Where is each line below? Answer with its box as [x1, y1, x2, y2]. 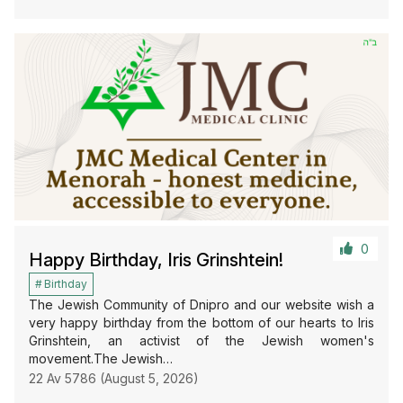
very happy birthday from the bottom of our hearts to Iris [29, 314, 374, 330]
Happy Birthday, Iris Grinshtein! [29, 248, 283, 271]
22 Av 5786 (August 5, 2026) [29, 370, 199, 386]
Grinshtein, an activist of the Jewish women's [29, 332, 374, 348]
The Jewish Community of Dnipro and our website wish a [29, 296, 374, 312]
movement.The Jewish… [29, 350, 173, 366]
